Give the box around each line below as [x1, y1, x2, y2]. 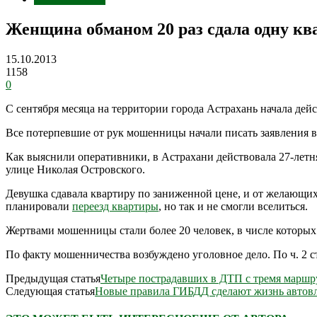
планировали [6, 200, 72, 212]
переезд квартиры [72, 200, 158, 212]
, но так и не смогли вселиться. [158, 200, 308, 212]
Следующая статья [6, 284, 95, 297]
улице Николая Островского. [6, 163, 145, 175]
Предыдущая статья [6, 272, 100, 284]
